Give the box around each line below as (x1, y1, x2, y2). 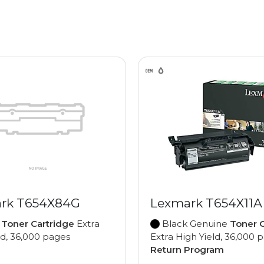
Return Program (150, 244, 224, 256)
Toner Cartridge (1, 218, 74, 230)
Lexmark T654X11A (150, 196, 262, 211)
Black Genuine (160, 218, 230, 230)
